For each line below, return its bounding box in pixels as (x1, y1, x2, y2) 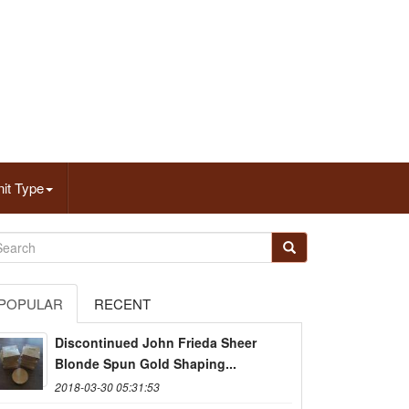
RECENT (94, 293, 151, 313)
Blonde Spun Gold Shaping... (55, 353, 236, 372)
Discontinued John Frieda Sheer (55, 332, 257, 351)
